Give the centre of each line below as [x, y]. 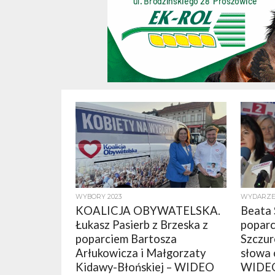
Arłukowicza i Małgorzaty [141, 253]
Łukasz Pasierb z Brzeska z [142, 225]
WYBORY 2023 [99, 197]
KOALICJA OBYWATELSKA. [148, 211]
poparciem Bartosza [126, 239]
